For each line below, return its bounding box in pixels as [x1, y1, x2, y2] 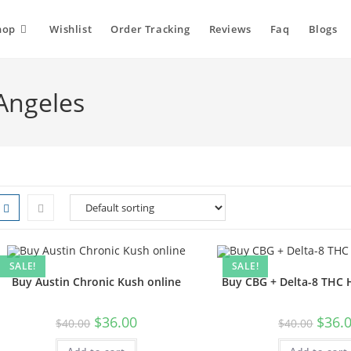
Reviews [208, 22, 251, 36]
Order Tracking [110, 22, 190, 36]
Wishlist [49, 22, 92, 36]
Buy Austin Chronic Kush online [12, 274, 182, 290]
